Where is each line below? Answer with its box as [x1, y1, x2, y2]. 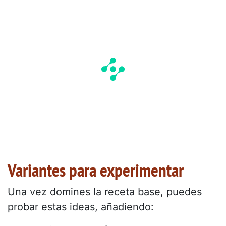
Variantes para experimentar [8, 158, 184, 182]
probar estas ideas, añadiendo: [8, 201, 154, 213]
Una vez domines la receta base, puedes [8, 186, 202, 198]
